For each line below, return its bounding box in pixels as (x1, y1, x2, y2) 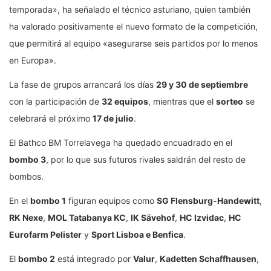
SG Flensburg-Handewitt (157, 195, 260, 206)
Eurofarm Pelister (9, 229, 82, 240)
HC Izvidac (180, 212, 224, 223)
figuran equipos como (66, 195, 157, 206)
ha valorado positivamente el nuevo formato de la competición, (9, 21, 258, 31)
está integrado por (55, 253, 133, 264)
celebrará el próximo (9, 113, 93, 123)
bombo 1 (30, 195, 66, 206)
